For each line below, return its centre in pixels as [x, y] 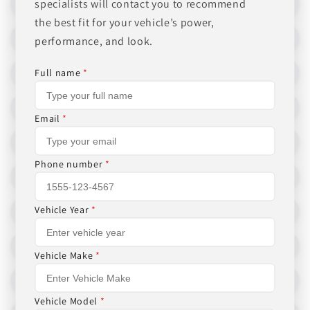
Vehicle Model [67, 300]
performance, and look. [94, 40]
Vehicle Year [63, 209]
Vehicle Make [65, 255]
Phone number [70, 163]
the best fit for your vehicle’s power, [125, 22]
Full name [59, 72]
